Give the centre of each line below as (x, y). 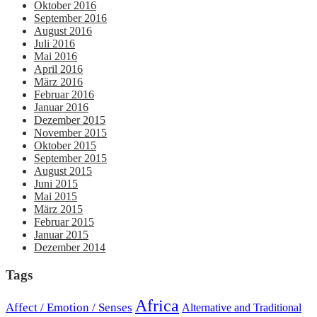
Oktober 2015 (65, 145)
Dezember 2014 (70, 247)
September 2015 (70, 158)
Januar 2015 (61, 234)
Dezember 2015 (70, 120)
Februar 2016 (64, 94)
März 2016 (58, 81)
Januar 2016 (61, 107)
